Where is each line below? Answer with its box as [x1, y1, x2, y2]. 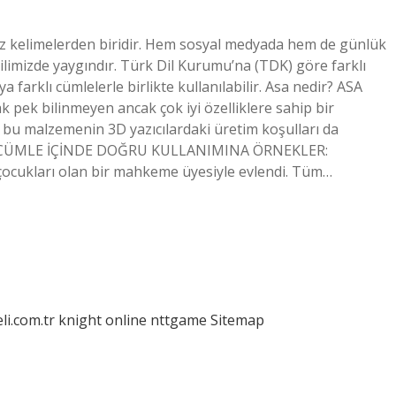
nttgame [150, 310, 207, 330]
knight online [58, 310, 147, 330]
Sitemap [210, 310, 264, 330]
